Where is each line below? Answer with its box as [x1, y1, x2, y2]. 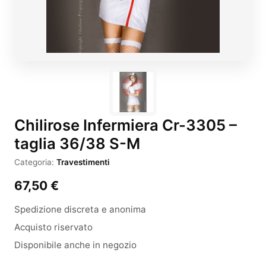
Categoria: [14, 157, 56, 167]
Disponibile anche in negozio [14, 239, 137, 251]
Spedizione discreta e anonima [14, 204, 146, 215]
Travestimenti [56, 157, 110, 167]
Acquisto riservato [14, 221, 93, 233]
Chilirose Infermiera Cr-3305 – [14, 116, 237, 134]
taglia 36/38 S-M [14, 134, 140, 153]
